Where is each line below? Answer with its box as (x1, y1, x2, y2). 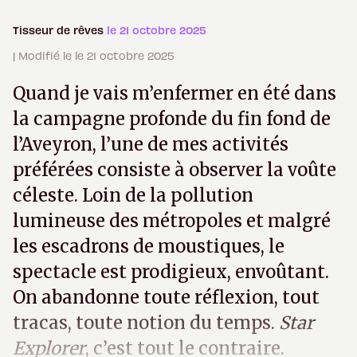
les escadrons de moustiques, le (13, 235, 284, 258)
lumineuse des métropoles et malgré (13, 210, 331, 233)
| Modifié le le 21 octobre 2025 (13, 49, 175, 63)
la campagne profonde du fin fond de (13, 108, 331, 131)
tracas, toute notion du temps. (13, 312, 279, 335)
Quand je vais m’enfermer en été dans (13, 82, 336, 105)
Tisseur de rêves (13, 23, 107, 37)
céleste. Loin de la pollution (13, 184, 253, 207)
